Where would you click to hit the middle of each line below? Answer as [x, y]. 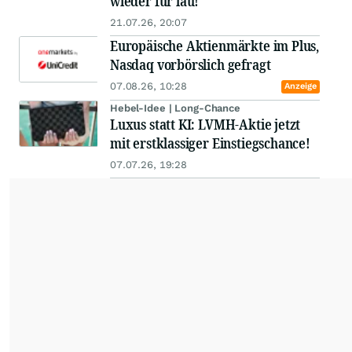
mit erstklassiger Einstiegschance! [210, 143]
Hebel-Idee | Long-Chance [175, 108]
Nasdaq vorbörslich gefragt [191, 64]
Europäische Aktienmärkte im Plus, [215, 46]
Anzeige [300, 86]
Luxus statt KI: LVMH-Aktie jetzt [205, 124]
